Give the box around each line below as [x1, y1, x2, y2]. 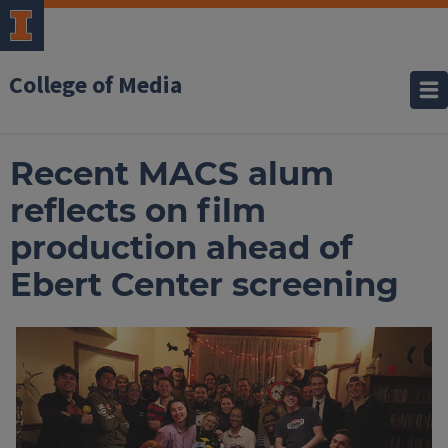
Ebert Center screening [9, 265, 399, 304]
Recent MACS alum [9, 154, 334, 193]
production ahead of [9, 228, 353, 267]
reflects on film [9, 191, 266, 230]
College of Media [9, 68, 182, 103]
